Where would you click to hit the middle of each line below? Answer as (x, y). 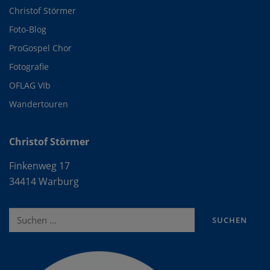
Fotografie (29, 67)
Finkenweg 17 (39, 165)
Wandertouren (39, 104)
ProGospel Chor (40, 48)
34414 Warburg (44, 181)
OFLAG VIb (30, 86)
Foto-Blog (28, 30)
